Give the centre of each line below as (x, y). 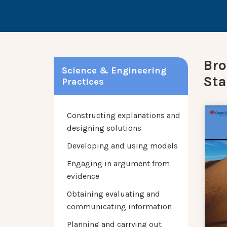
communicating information (119, 207)
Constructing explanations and (124, 116)
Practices (83, 82)
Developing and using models (122, 146)
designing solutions (104, 128)
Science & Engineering (114, 71)
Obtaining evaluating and (113, 194)
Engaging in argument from (118, 164)
